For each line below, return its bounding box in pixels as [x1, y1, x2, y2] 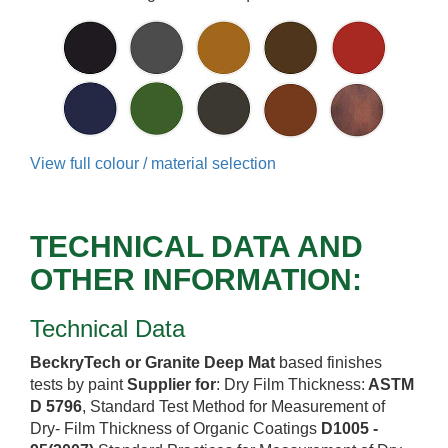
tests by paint [30, 376, 127, 394]
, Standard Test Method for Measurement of [82, 398, 385, 416]
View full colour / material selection [30, 155, 276, 173]
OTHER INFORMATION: [30, 263, 362, 297]
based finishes [275, 354, 382, 372]
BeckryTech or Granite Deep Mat [30, 354, 275, 372]
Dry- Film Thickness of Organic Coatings [30, 420, 321, 438]
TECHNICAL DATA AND [30, 230, 363, 264]
